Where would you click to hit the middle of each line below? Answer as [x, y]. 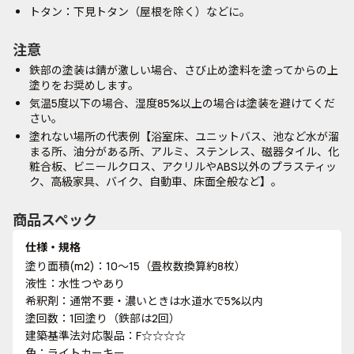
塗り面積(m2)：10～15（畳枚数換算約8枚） [136, 266]
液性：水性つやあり [75, 283]
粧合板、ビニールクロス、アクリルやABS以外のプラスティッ [183, 166]
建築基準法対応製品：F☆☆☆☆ [105, 335]
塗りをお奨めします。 [84, 85]
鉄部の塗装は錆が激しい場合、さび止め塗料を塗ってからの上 [184, 70]
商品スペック [55, 220]
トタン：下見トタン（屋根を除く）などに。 [140, 11]
